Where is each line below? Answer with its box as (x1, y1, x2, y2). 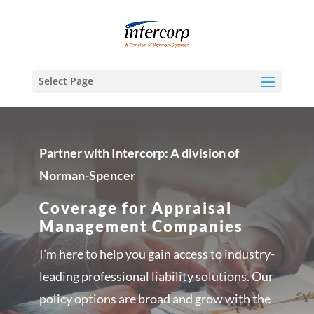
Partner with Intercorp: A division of (39, 145, 239, 161)
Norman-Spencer (39, 168, 137, 184)
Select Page (38, 74, 93, 88)
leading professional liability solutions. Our (39, 268, 273, 285)
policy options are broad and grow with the (39, 291, 271, 307)
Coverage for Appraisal (39, 198, 232, 218)
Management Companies (39, 217, 243, 236)
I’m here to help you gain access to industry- (39, 246, 275, 262)
